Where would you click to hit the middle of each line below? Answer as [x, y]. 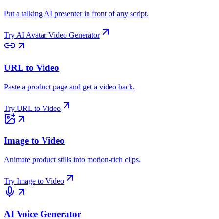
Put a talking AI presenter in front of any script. [76, 14]
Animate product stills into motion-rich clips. [72, 160]
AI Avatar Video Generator [58, 35]
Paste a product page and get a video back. [69, 87]
